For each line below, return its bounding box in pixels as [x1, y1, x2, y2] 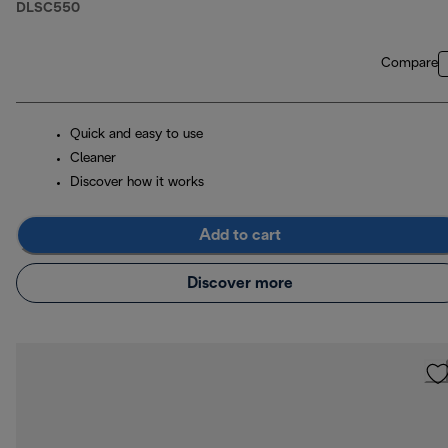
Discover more [187, 275, 293, 291]
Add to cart [199, 227, 281, 243]
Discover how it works [70, 176, 204, 190]
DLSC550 [16, 2, 80, 16]
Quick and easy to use [70, 128, 203, 142]
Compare [381, 57, 438, 71]
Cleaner [70, 152, 116, 166]
